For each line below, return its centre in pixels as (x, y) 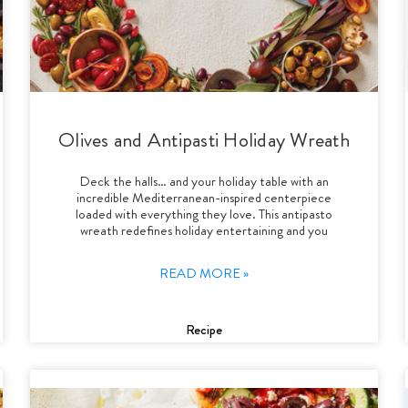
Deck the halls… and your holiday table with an (204, 181)
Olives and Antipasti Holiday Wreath (204, 139)
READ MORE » (204, 273)
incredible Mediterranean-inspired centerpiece (204, 197)
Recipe (204, 329)
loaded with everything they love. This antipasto (204, 214)
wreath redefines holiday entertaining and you (204, 230)
